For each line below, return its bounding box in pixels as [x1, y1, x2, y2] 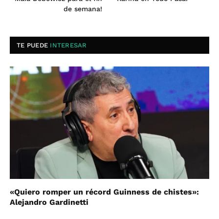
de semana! [64, 5, 102, 13]
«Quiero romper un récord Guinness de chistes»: [10, 187, 199, 197]
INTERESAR [50, 42, 87, 49]
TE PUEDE [17, 42, 50, 49]
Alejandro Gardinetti [10, 197, 88, 207]
